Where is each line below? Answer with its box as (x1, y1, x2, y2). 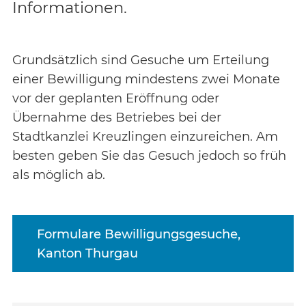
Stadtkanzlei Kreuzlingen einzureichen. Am (12, 129, 278, 144)
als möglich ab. (12, 167, 105, 182)
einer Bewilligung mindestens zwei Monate (12, 72, 280, 87)
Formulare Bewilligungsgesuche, (37, 226, 240, 242)
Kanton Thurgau (37, 245, 138, 261)
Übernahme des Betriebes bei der (12, 110, 221, 125)
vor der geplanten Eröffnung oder (12, 91, 219, 106)
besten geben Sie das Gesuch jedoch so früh (12, 148, 286, 163)
